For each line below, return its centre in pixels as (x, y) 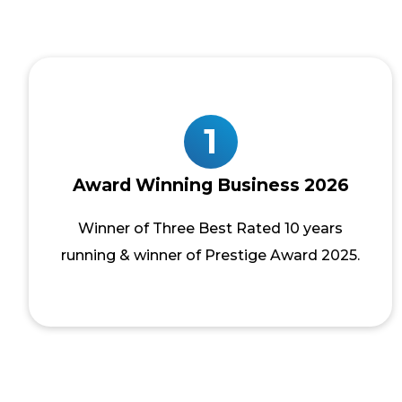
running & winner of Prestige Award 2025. (211, 255)
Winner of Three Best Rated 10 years (211, 228)
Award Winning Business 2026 (210, 185)
